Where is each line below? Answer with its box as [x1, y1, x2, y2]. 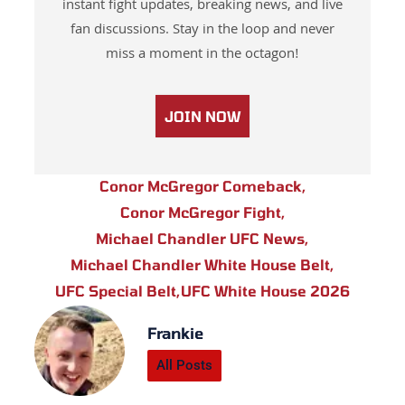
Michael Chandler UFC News [96, 230, 305, 248]
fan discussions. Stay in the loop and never [71, 19, 334, 43]
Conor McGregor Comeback [99, 177, 302, 195]
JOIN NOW [165, 108, 240, 126]
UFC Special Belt [55, 282, 176, 300]
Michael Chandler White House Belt [71, 256, 330, 274]
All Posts [155, 357, 212, 374]
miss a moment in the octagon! [106, 43, 299, 68]
